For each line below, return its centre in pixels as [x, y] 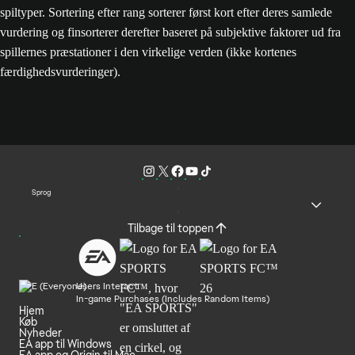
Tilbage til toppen [170, 229]
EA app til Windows [65, 344]
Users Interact [107, 286]
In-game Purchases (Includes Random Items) [173, 299]
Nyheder [40, 333]
